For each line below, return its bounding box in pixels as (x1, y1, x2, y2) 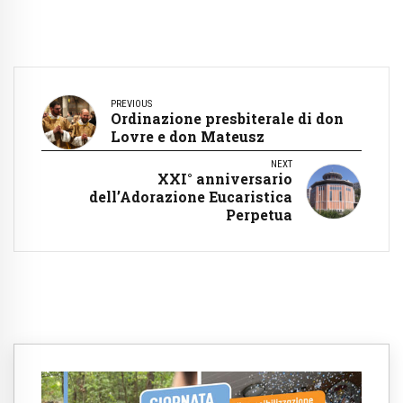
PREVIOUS (111, 98, 152, 111)
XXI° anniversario (157, 169, 292, 189)
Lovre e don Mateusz (111, 127, 264, 147)
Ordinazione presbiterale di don (111, 109, 344, 129)
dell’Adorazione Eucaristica (89, 187, 292, 207)
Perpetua (226, 205, 292, 225)
